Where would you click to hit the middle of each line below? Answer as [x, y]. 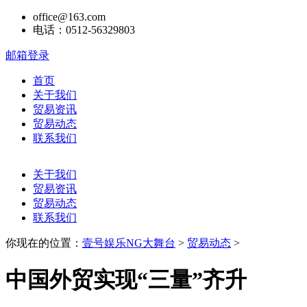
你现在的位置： [44, 243]
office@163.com [69, 17]
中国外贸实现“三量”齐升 [126, 280]
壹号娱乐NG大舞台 [129, 243]
